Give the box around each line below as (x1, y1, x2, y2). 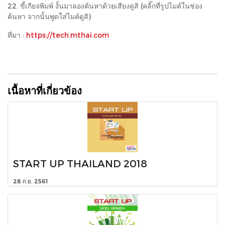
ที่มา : (8, 30, 26, 39)
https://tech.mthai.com (26, 30, 109, 39)
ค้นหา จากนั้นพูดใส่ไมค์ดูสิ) (8, 12, 91, 21)
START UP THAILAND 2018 (13, 157, 147, 169)
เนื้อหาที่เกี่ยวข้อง (8, 84, 82, 96)
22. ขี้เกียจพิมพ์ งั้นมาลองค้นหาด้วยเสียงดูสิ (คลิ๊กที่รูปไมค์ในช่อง (8, 1, 202, 10)
